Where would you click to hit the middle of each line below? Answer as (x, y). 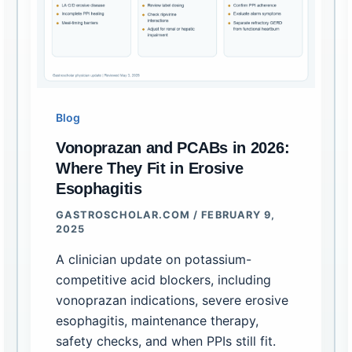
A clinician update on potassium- (153, 259)
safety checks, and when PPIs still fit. (165, 341)
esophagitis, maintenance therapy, (157, 320)
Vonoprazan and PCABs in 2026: (172, 148)
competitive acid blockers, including (163, 279)
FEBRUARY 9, (238, 215)
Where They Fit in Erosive (149, 169)
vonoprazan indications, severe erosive (172, 300)
